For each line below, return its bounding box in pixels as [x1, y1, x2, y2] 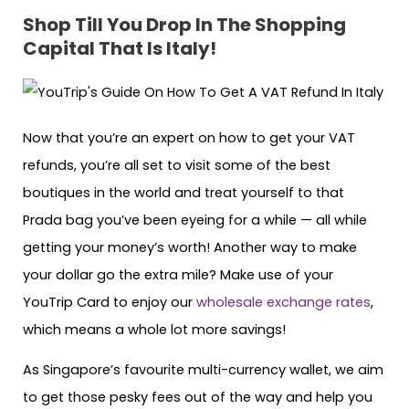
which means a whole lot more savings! [23, 320, 289, 339]
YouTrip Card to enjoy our [23, 292, 193, 311]
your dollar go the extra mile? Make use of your [23, 265, 333, 284]
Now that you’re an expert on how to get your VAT [23, 128, 355, 147]
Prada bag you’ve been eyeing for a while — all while [23, 210, 367, 229]
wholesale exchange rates [193, 292, 371, 311]
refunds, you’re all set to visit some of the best [23, 155, 330, 174]
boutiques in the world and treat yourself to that [23, 183, 344, 202]
